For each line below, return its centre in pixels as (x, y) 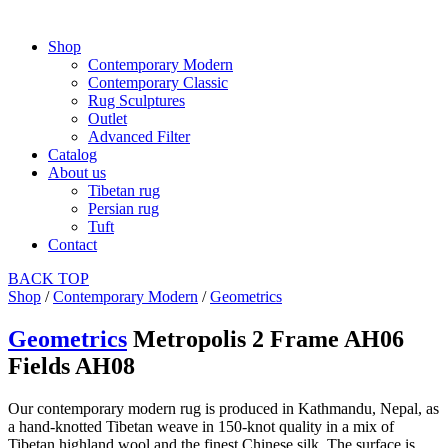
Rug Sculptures (136, 100)
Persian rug (123, 208)
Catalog (72, 154)
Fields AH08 (71, 365)
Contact (72, 244)
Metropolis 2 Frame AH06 (268, 338)
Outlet (107, 118)
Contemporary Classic (158, 82)
